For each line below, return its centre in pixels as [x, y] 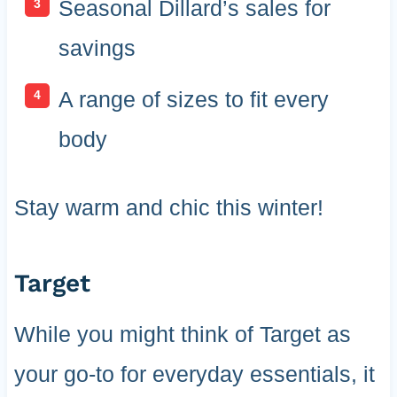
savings [97, 48]
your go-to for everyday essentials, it [194, 374]
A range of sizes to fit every [193, 99]
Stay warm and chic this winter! [168, 207]
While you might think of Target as [182, 334]
